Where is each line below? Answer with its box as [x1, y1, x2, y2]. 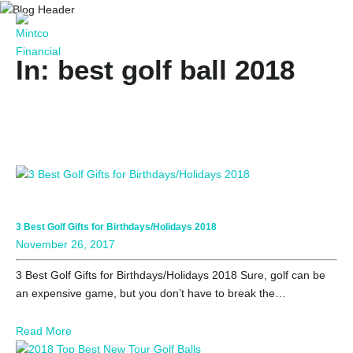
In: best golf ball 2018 [16, 54, 295, 85]
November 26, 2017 [16, 238, 115, 251]
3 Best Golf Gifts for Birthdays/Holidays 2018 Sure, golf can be [16, 269, 325, 282]
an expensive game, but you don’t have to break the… [16, 287, 286, 300]
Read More [16, 325, 72, 338]
